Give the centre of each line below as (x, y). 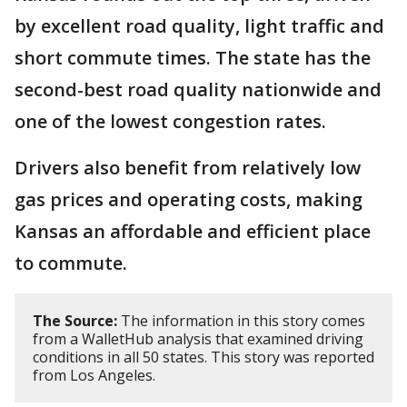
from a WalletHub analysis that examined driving (198, 339)
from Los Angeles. (96, 376)
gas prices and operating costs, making (189, 200)
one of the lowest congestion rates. (173, 122)
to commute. (71, 263)
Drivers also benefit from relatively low (188, 168)
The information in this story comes (241, 321)
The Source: (75, 321)
